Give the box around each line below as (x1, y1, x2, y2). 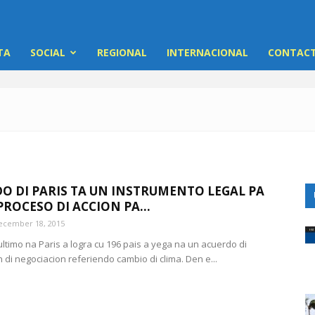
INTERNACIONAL (167, 46, 248, 59)
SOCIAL (30, 46, 65, 59)
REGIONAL (97, 46, 147, 59)
